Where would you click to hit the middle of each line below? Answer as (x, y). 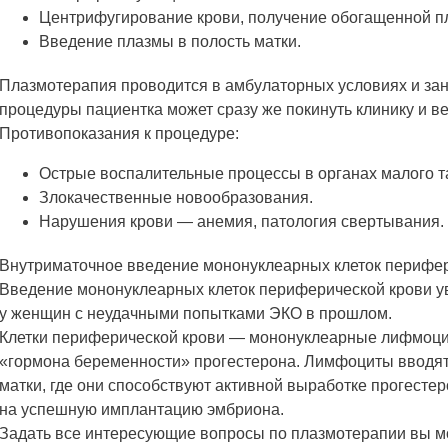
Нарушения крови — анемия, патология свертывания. (241, 221)
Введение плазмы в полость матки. (170, 41)
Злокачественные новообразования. (176, 197)
